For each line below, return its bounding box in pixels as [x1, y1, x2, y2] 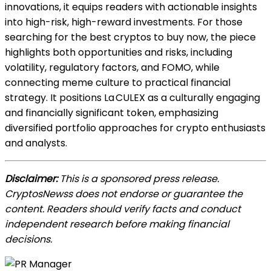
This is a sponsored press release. [60, 171, 219, 186]
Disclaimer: [5, 171, 60, 186]
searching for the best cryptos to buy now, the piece [5, 30, 256, 44]
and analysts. [5, 135, 67, 150]
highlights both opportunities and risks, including [5, 45, 232, 59]
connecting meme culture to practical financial [5, 75, 230, 90]
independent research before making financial [5, 217, 229, 231]
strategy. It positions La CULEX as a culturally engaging [5, 90, 260, 105]
